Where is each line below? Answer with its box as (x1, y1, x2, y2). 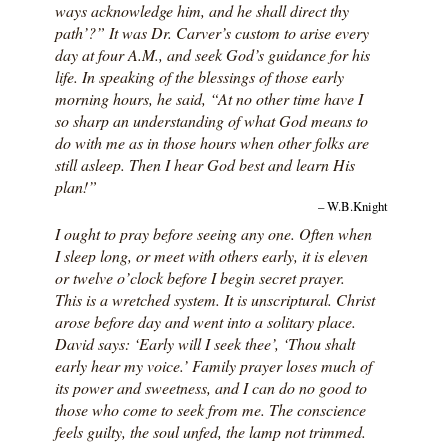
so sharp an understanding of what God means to (54, 109, 368, 131)
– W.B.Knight (317, 196, 388, 215)
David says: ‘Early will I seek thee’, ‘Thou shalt (54, 332, 355, 354)
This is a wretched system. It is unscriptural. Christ (54, 288, 375, 310)
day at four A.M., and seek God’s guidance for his (54, 43, 370, 65)
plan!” (54, 175, 97, 197)
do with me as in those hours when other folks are (54, 131, 369, 153)
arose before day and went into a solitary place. (54, 310, 356, 332)
